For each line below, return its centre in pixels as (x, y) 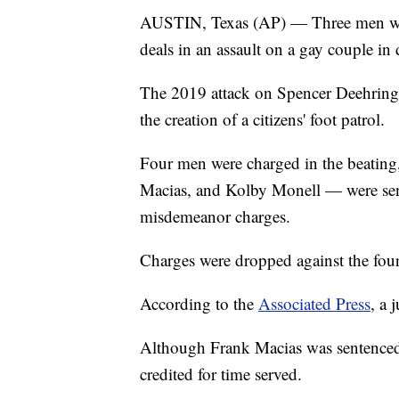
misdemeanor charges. (215, 216)
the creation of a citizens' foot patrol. (262, 118)
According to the (199, 303)
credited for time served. (221, 373)
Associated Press (314, 303)
